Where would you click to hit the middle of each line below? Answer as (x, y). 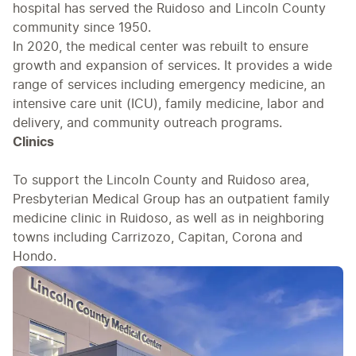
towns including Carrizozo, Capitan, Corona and (158, 237)
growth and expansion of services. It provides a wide (172, 66)
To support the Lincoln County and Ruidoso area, (161, 180)
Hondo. (35, 256)
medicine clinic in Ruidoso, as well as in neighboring (168, 218)
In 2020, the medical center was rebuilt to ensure (161, 46)
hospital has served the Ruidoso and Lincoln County (169, 8)
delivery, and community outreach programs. (147, 123)
